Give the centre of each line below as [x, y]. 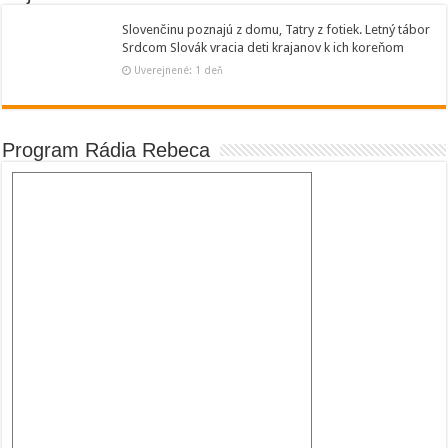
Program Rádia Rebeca [106, 149]
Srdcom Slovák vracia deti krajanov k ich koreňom [263, 47]
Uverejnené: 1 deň [179, 69]
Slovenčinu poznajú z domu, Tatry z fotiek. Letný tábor [276, 29]
